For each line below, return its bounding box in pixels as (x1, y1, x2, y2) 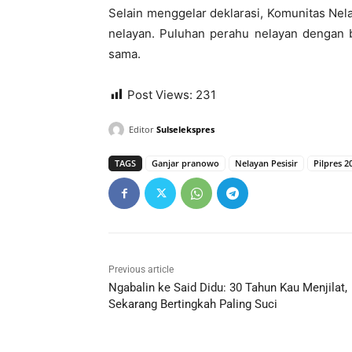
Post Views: (127, 87, 192, 103)
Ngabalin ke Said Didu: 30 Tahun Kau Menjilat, (108, 280, 347, 295)
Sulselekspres (156, 123, 214, 136)
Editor (129, 123, 154, 136)
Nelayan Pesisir (235, 157, 298, 170)
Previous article (108, 264, 174, 276)
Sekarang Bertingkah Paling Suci (108, 297, 277, 312)
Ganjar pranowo (152, 157, 219, 170)
